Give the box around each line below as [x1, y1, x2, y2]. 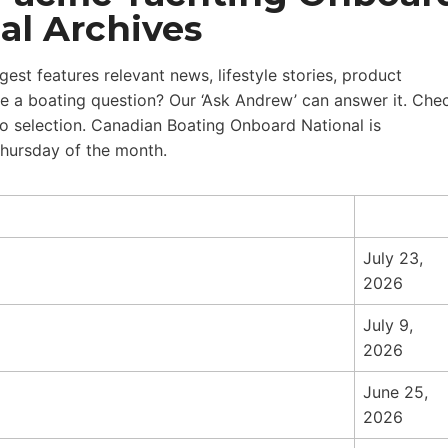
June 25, [363, 382, 428, 402]
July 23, [363, 248, 423, 268]
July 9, [363, 315, 413, 335]
